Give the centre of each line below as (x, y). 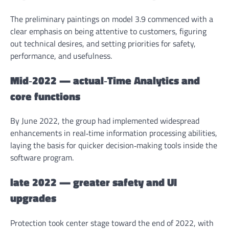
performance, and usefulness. (61, 55)
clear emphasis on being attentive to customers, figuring (108, 31)
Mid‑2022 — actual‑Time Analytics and (105, 80)
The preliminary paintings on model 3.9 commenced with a (112, 19)
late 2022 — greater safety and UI (94, 182)
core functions (45, 96)
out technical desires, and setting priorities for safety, (103, 43)
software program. (42, 158)
